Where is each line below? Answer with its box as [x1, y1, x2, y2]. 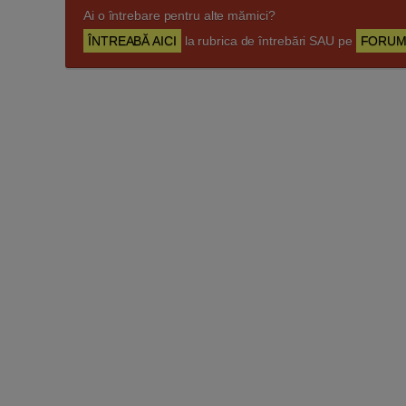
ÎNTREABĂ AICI [88, 33, 177, 48]
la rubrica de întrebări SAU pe [180, 33, 356, 48]
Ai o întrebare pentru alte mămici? [83, 7, 275, 23]
